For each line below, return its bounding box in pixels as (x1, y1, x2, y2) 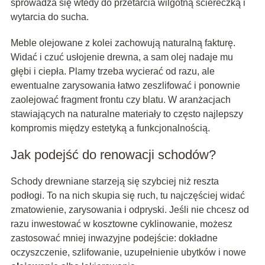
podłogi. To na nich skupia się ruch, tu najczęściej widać (10, 190, 245, 201)
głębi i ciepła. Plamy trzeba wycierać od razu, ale (10, 66, 215, 77)
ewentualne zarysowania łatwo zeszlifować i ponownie (10, 80, 240, 91)
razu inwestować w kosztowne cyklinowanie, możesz (10, 219, 232, 230)
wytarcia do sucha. (10, 12, 89, 22)
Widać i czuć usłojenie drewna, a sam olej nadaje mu (10, 52, 233, 63)
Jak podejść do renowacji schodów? (10, 147, 216, 163)
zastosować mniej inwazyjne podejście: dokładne (10, 233, 218, 244)
